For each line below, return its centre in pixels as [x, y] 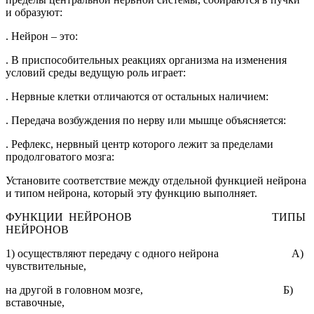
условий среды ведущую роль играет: [96, 72]
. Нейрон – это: [42, 36]
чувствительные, [46, 266]
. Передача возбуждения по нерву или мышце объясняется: [146, 120]
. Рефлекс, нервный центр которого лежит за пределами [139, 144]
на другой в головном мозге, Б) [149, 289]
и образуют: [34, 12]
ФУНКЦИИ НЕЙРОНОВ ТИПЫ [157, 217]
